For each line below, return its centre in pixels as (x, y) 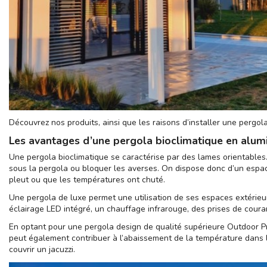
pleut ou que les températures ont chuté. (87, 179)
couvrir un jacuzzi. (42, 250)
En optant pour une (47, 227)
